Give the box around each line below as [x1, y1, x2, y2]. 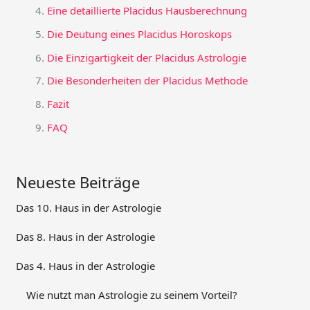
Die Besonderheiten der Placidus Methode [47, 73, 248, 88]
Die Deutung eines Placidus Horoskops [47, 26, 232, 41]
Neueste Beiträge [16, 171, 140, 192]
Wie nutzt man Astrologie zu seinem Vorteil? [26, 287, 238, 302]
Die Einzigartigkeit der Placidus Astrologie [47, 50, 247, 64]
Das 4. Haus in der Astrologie [16, 258, 156, 273]
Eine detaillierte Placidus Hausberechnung [47, 3, 248, 18]
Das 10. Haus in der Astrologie [16, 200, 162, 215]
